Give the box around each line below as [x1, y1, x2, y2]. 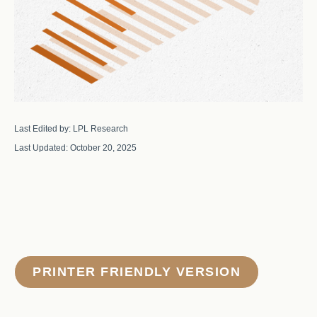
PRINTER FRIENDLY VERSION [33, 265, 241, 279]
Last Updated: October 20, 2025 [14, 143, 137, 153]
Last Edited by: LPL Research [14, 124, 128, 134]
